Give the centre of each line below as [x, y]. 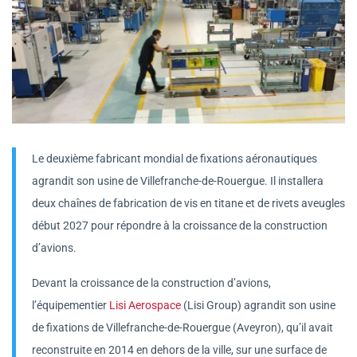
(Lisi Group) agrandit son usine [258, 305]
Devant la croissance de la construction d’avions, [151, 282]
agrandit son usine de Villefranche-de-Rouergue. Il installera [178, 180]
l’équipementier [71, 305]
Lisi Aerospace [145, 305]
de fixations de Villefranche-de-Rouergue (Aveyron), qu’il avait [182, 327]
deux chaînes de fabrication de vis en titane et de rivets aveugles [188, 203]
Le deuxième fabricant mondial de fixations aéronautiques [175, 158]
